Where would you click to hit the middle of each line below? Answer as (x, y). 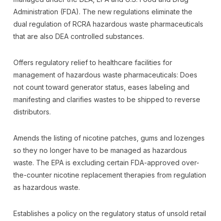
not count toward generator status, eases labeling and (101, 87)
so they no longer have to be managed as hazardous (100, 150)
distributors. (32, 112)
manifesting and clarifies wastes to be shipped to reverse (107, 99)
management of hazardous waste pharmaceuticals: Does (105, 75)
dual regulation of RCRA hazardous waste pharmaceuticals (108, 24)
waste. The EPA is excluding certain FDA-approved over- (106, 163)
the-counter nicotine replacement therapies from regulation (110, 175)
